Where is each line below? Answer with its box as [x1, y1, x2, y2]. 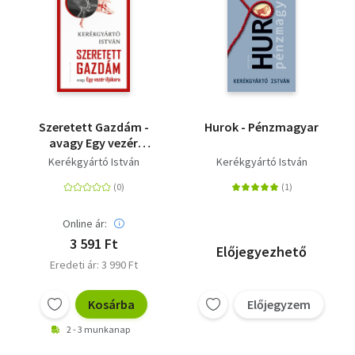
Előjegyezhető [216, 242, 307, 261]
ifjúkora [71, 150, 116, 166]
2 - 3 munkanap [67, 323, 130, 335]
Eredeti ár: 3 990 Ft [49, 257, 138, 272]
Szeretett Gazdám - [38, 118, 149, 135]
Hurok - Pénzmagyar [204, 118, 319, 135]
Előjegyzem [247, 296, 311, 312]
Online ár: [63, 216, 107, 231]
